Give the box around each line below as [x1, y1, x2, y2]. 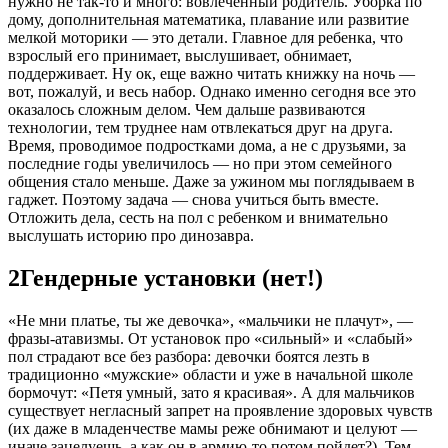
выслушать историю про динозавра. [8, 227, 254, 245]
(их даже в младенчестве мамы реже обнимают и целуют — [8, 419, 417, 437]
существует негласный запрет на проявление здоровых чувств [8, 401, 433, 419]
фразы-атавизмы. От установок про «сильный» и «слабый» [8, 329, 413, 347]
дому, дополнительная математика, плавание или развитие [8, 11, 409, 29]
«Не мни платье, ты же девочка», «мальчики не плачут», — [8, 311, 413, 329]
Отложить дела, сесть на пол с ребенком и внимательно [8, 209, 388, 227]
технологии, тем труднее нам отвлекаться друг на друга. [8, 119, 393, 137]
